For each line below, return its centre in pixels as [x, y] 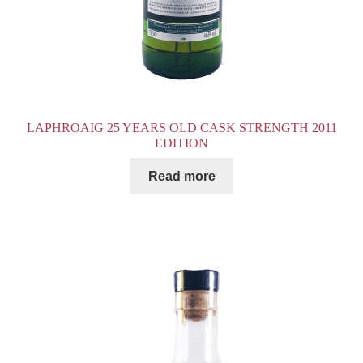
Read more [181, 176]
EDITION [181, 143]
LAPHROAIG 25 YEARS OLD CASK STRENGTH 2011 [181, 128]
